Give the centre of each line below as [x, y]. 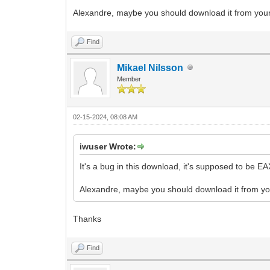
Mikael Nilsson [150, 67]
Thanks [87, 218]
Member [129, 79]
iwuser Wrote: [108, 146]
